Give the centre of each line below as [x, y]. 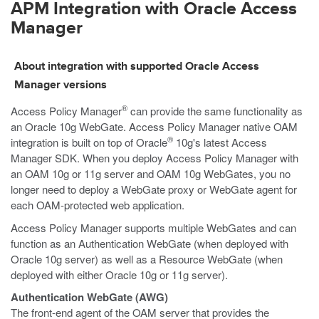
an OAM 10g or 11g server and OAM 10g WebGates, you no [151, 173]
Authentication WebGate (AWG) [89, 297]
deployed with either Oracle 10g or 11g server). [119, 274]
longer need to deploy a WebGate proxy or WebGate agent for [154, 189]
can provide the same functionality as [215, 111]
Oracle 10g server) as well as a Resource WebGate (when [147, 259]
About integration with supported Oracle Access [137, 67]
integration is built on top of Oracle [89, 142]
